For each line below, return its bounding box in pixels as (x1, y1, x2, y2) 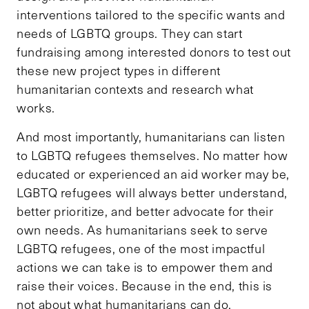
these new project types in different (17, 62, 221, 79)
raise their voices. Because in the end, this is (17, 277, 273, 295)
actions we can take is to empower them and (17, 259, 273, 276)
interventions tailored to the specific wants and (17, 6, 286, 23)
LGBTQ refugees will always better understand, (17, 184, 288, 201)
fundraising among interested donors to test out (17, 43, 292, 61)
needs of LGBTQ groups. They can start (17, 25, 243, 42)
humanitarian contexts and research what (17, 81, 254, 98)
